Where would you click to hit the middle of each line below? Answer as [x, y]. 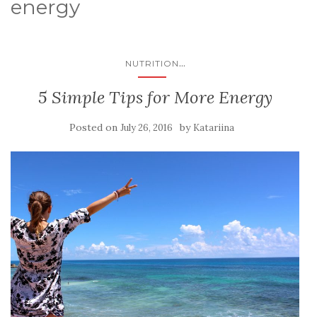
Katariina [213, 128]
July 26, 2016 [146, 128]
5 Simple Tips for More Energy [155, 97]
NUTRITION [152, 63]
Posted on [94, 127]
